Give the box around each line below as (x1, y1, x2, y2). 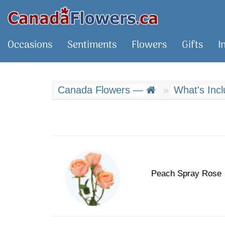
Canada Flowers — (58, 84, 146, 95)
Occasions (8, 37, 52, 53)
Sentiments (67, 37, 117, 53)
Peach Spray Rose (151, 168, 221, 178)
